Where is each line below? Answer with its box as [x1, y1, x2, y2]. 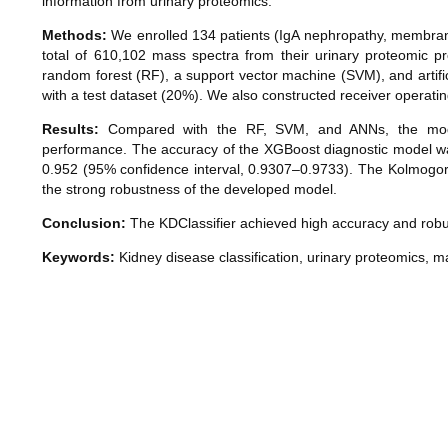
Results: [42, 121, 99, 138]
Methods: [42, 27, 107, 44]
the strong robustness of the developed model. [42, 181, 337, 198]
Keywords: [42, 249, 115, 266]
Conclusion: [42, 215, 126, 232]
